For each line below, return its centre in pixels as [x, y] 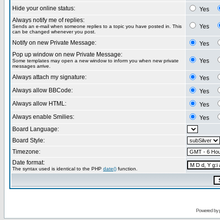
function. [127, 169]
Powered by [207, 210]
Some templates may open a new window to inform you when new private [96, 61]
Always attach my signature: [49, 77]
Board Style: [28, 140]
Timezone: [26, 152]
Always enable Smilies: [43, 117]
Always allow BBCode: [42, 90]
